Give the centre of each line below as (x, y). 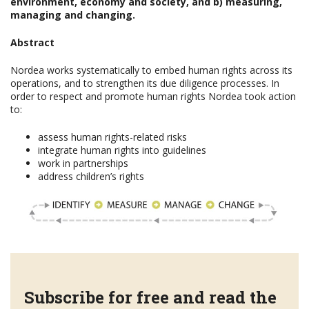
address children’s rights (91, 176)
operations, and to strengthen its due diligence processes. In (145, 83)
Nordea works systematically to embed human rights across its (151, 70)
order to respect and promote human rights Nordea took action (153, 96)
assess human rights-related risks (112, 137)
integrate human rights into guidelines (122, 150)
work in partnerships (83, 163)
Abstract (32, 42)
